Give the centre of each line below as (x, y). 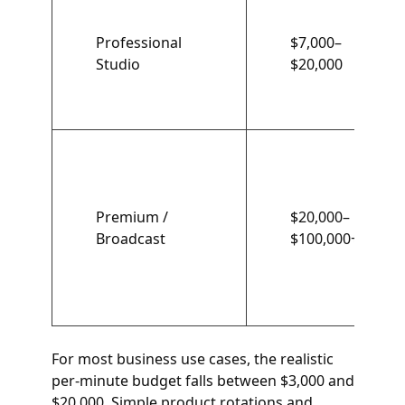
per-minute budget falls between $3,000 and (202, 381)
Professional (138, 42)
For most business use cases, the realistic (192, 359)
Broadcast (130, 239)
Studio (118, 64)
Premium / (132, 217)
